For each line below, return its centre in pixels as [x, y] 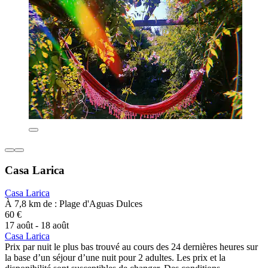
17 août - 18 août [37, 226]
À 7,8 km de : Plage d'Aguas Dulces [74, 204]
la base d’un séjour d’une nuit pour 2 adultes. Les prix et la [115, 258]
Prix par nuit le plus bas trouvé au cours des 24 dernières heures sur [131, 247]
